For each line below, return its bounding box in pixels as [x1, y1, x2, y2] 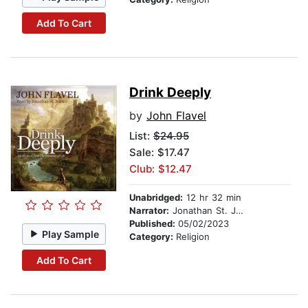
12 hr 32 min [183, 192, 241, 203]
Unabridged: [129, 192, 183, 203]
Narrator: [129, 205, 169, 217]
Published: [129, 218, 178, 230]
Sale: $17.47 [129, 146, 190, 159]
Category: [129, 231, 176, 243]
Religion [176, 231, 210, 243]
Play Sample [42, 228, 100, 240]
